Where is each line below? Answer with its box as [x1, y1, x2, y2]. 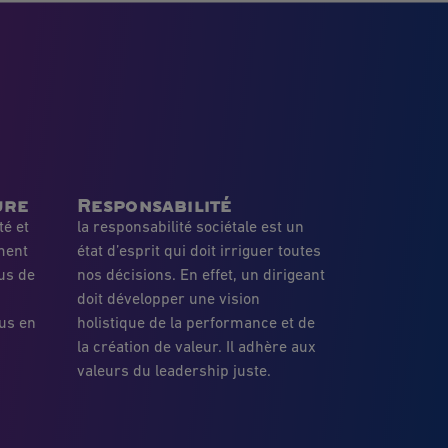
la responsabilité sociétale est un [76, 219, 304, 236]
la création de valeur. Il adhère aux [76, 339, 316, 356]
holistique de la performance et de [76, 315, 315, 332]
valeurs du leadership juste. [76, 363, 271, 380]
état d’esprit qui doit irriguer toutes [76, 243, 321, 260]
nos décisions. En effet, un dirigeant [76, 267, 325, 284]
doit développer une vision [76, 291, 260, 308]
